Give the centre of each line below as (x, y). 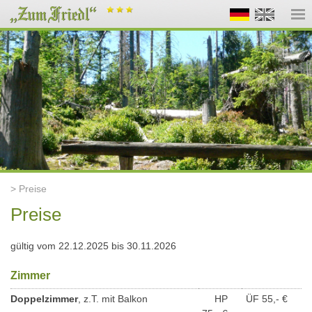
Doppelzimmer (44, 298)
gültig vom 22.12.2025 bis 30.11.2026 (93, 245)
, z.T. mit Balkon (113, 298)
